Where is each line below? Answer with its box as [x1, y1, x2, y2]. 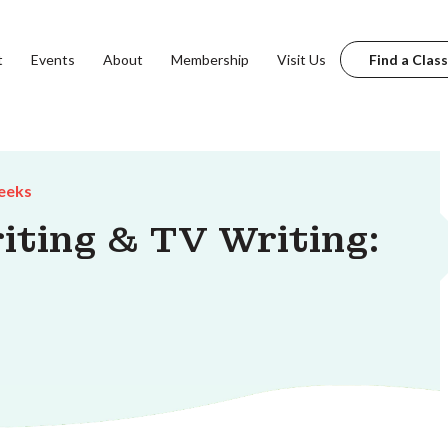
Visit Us [276, 50, 326, 68]
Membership [170, 50, 249, 68]
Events [30, 50, 75, 68]
